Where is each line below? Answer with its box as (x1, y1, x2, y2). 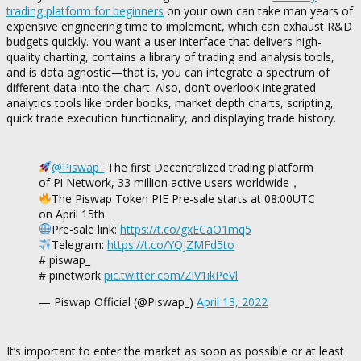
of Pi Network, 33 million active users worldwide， (39, 175, 301, 191)
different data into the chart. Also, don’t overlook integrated (6, 80, 316, 96)
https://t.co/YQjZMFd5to (106, 237, 234, 253)
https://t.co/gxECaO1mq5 (119, 222, 251, 238)
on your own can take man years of (164, 3, 353, 19)
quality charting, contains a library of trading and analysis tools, (6, 49, 334, 65)
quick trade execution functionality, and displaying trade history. (6, 110, 336, 127)
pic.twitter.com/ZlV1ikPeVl (104, 268, 238, 284)
